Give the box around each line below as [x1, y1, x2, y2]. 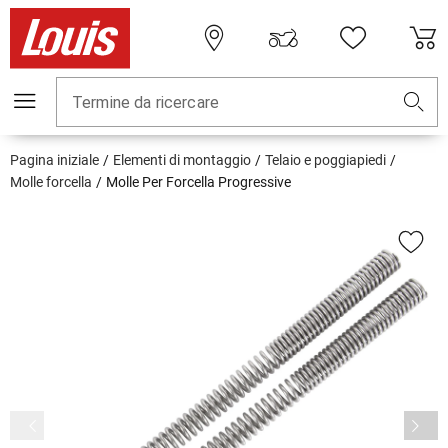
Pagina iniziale [10, 152, 99, 169]
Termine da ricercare [72, 93, 219, 113]
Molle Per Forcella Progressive [106, 174, 291, 191]
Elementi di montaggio [113, 152, 251, 169]
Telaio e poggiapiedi [265, 152, 386, 169]
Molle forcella [10, 174, 92, 191]
